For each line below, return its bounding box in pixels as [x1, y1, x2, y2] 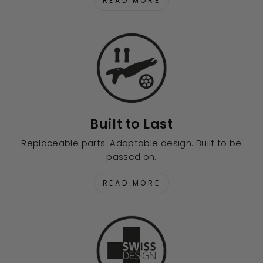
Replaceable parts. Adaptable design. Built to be [21, 137, 242, 150]
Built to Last [90, 115, 173, 134]
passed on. [106, 151, 157, 163]
